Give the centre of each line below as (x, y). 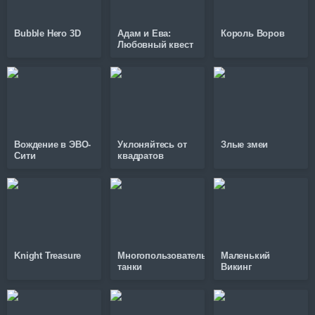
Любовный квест (155, 45)
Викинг (236, 267)
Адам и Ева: (144, 33)
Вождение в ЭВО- (53, 145)
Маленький (246, 256)
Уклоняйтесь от (152, 145)
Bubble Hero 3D (47, 33)
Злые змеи (245, 145)
